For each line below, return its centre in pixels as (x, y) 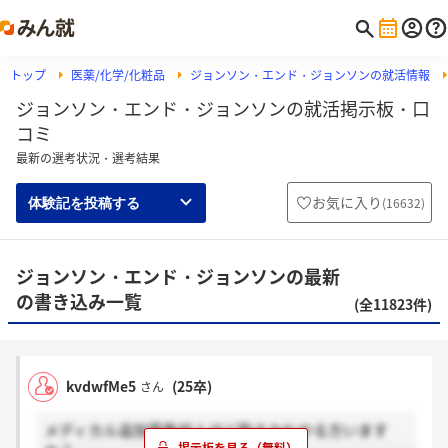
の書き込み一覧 (79, 301)
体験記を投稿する (84, 202)
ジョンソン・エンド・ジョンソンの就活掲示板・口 (223, 108)
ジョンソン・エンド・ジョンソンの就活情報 (310, 75)
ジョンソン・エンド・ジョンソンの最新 (178, 276)
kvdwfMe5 (101, 386)
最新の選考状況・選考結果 (88, 158)
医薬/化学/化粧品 (118, 75)
